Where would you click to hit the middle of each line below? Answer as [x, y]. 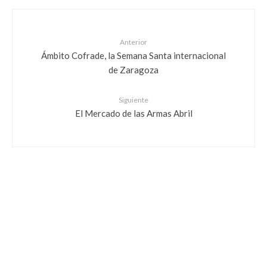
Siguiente [133, 100]
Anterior [133, 42]
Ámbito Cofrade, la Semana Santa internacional [133, 55]
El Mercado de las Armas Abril [133, 113]
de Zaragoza [133, 69]
